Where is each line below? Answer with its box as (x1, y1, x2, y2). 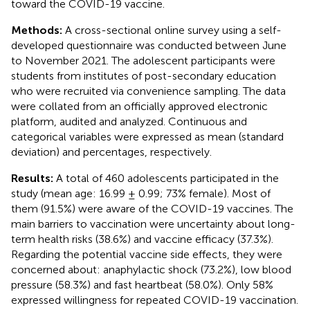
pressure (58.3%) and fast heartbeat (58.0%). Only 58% (11, 277, 273, 291)
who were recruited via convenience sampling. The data (11, 84, 286, 98)
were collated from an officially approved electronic (11, 99, 268, 113)
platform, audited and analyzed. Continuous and (11, 114, 247, 128)
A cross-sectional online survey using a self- (65, 23, 282, 37)
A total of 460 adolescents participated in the (56, 171, 279, 185)
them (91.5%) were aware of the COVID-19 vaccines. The (11, 201, 293, 215)
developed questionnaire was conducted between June (11, 38, 286, 52)
